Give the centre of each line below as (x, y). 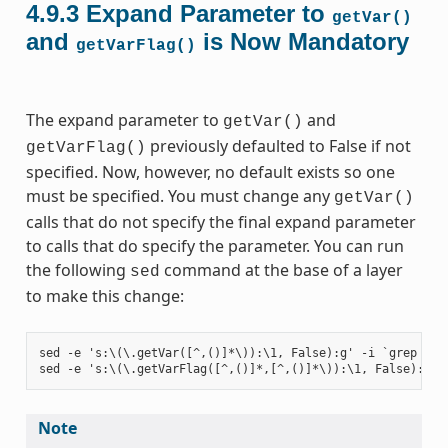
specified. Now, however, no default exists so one (210, 171)
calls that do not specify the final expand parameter (220, 221)
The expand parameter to (124, 119)
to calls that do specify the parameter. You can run (214, 245)
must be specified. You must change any (179, 195)
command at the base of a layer (281, 269)
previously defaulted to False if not (278, 145)
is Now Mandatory (302, 41)
